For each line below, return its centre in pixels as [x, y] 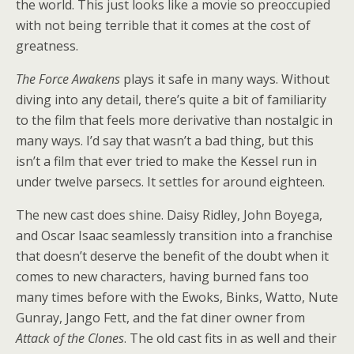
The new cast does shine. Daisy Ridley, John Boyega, [169, 215]
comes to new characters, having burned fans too [162, 277]
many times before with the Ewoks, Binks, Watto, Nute [177, 297]
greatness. [47, 46]
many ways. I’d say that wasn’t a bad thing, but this [165, 141]
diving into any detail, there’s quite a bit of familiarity [171, 100]
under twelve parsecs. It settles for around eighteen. [170, 182]
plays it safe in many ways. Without [226, 79]
